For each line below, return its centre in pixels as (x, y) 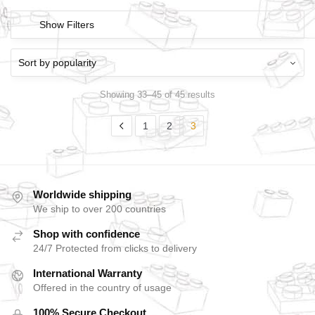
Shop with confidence (86, 234)
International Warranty (88, 274)
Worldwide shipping (82, 195)
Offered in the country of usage (102, 288)
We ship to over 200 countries (99, 209)
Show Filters (67, 25)
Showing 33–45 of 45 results (157, 94)
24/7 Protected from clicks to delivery (115, 249)
